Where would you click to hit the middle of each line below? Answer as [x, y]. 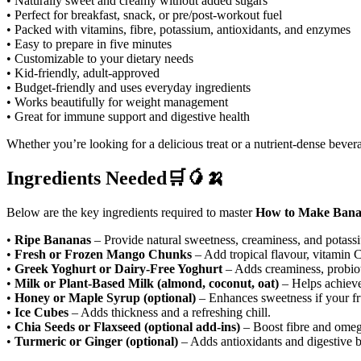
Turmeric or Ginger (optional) [96, 342]
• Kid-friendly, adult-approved [83, 73]
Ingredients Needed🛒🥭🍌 [116, 178]
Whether [30, 144]
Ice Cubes [41, 313]
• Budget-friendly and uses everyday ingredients [129, 88]
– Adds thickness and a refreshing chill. [170, 313]
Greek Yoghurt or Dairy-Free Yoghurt [118, 269]
